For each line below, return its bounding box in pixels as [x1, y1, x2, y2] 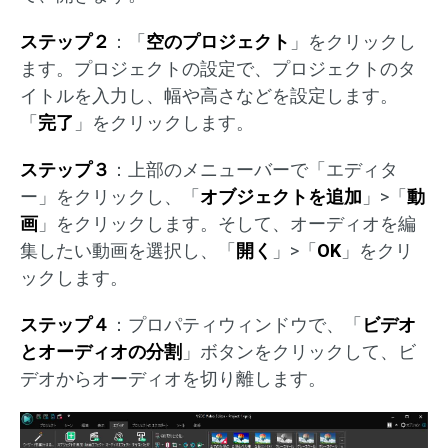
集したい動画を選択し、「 [20, 240, 236, 262]
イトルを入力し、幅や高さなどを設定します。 [20, 85, 398, 107]
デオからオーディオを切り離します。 [20, 368, 326, 390]
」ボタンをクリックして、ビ [182, 341, 416, 363]
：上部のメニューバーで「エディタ [110, 159, 398, 181]
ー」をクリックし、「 [20, 186, 200, 208]
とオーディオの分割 [20, 341, 182, 363]
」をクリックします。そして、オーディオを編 [38, 213, 416, 235]
